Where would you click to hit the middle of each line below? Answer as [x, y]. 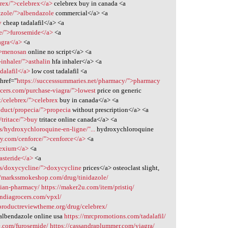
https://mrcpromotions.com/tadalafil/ [115, 216]
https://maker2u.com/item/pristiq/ [88, 187]
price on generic [119, 91]
